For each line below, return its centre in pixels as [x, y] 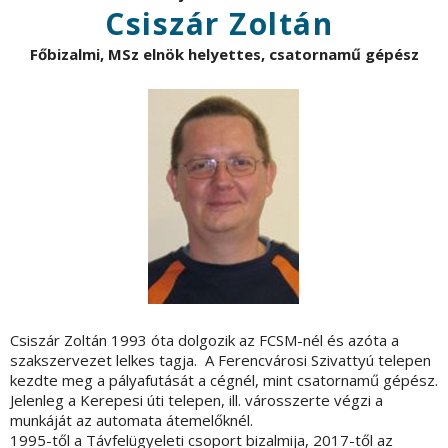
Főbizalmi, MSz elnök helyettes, [147, 54]
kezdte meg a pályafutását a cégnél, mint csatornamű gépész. [224, 380]
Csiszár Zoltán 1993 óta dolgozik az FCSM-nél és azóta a [204, 340]
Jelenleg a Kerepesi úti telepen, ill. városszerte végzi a [196, 400]
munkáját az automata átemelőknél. [131, 420]
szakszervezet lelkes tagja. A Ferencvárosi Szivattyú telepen [220, 360]
